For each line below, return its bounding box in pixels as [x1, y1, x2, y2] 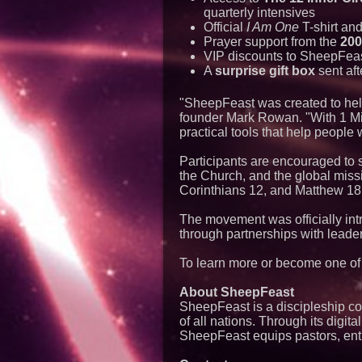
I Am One [246, 20, 299, 34]
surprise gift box [215, 64, 315, 78]
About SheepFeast [179, 285, 294, 299]
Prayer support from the [204, 35, 340, 48]
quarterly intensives [204, 6, 315, 19]
